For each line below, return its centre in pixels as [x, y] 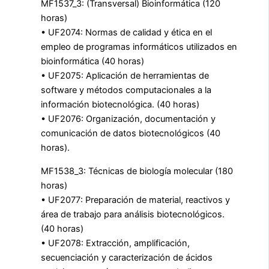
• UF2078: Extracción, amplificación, [115, 243]
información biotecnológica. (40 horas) [120, 105]
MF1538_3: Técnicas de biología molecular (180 [137, 171]
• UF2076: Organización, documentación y [128, 119]
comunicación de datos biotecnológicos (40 [131, 134]
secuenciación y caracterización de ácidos [127, 257]
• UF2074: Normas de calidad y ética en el [126, 33]
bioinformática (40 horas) [92, 62]
